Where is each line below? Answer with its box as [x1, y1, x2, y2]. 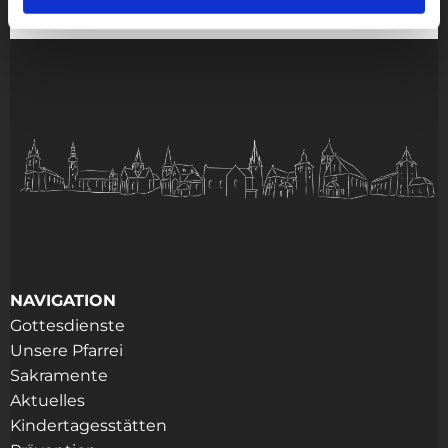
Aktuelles [10, 391, 85, 411]
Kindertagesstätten [10, 416, 167, 436]
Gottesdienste [10, 316, 125, 336]
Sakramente [10, 366, 112, 386]
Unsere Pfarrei [10, 341, 123, 361]
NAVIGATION [10, 291, 116, 311]
